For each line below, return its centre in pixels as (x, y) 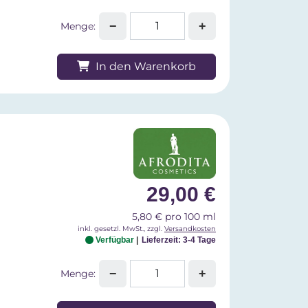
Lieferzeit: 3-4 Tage (179, 240)
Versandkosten (190, 229)
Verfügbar (115, 240)
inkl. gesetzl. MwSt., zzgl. (121, 229)
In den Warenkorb (145, 66)
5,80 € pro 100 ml (174, 217)
